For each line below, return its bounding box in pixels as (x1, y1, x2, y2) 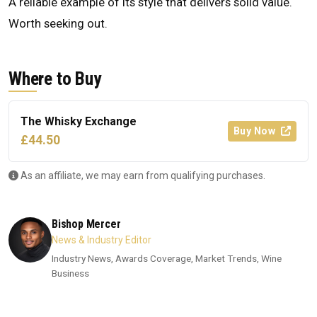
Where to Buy (8, 68, 101, 90)
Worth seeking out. (8, 16, 108, 31)
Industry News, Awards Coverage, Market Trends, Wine (51, 253, 282, 265)
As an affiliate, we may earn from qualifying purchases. (18, 170, 265, 182)
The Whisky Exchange (21, 115, 137, 129)
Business (51, 267, 89, 279)
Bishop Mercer (51, 217, 121, 231)
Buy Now (233, 125, 278, 137)
